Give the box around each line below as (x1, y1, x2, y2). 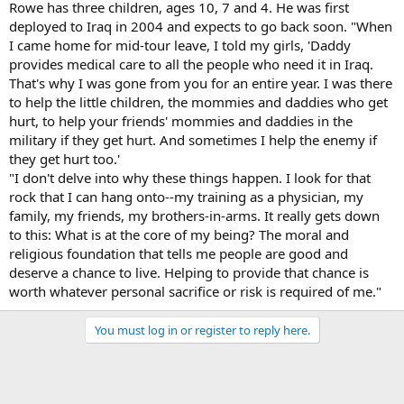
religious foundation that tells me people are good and (9, 243, 348, 262)
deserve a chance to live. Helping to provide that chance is (9, 262, 369, 281)
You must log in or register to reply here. (94, 321, 310, 338)
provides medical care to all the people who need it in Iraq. (9, 54, 373, 73)
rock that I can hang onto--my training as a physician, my (9, 187, 363, 206)
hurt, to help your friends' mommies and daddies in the (9, 111, 353, 130)
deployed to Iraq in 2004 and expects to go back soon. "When (9, 16, 392, 35)
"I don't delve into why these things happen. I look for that (9, 168, 371, 187)
